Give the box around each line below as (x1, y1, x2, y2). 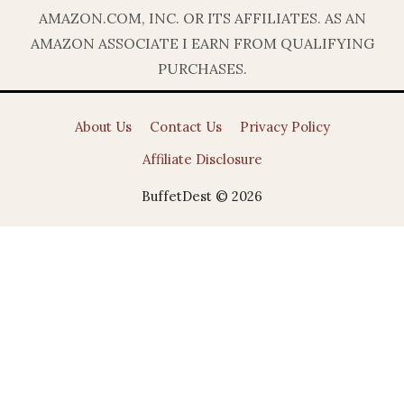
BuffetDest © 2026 (142, 187, 262, 205)
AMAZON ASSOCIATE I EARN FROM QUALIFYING (30, 33, 374, 52)
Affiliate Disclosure (142, 150, 262, 168)
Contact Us (149, 117, 222, 135)
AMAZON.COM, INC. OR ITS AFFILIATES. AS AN (38, 8, 366, 27)
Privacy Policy (239, 117, 330, 135)
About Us (74, 117, 132, 135)
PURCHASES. (157, 59, 247, 78)
